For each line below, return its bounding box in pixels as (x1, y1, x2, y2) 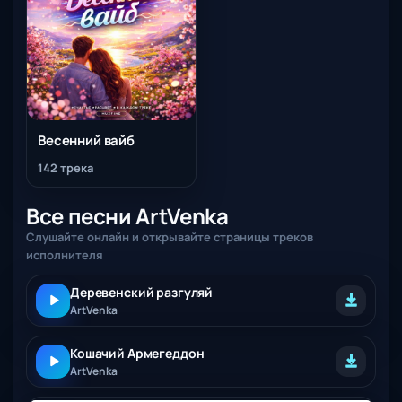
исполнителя (26, 246, 103, 263)
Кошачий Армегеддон (70, 344, 205, 362)
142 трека (38, 159, 93, 176)
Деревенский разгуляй (70, 283, 214, 301)
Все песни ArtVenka (26, 200, 229, 231)
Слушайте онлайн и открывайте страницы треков (26, 228, 313, 245)
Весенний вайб (38, 130, 135, 150)
